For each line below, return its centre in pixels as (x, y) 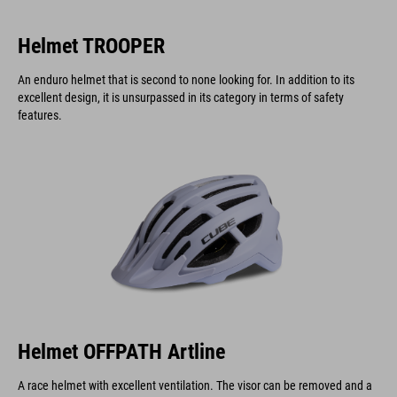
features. (40, 115)
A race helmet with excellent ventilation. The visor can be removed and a (195, 385)
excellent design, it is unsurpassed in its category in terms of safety (181, 97)
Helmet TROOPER (91, 46)
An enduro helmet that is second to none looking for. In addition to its (186, 79)
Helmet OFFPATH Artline (121, 351)
